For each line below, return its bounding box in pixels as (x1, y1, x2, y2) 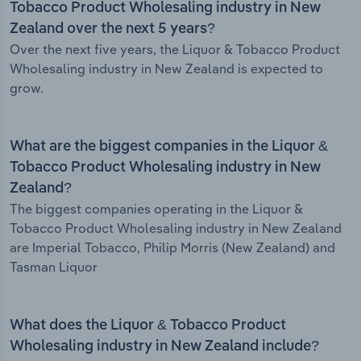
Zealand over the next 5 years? (10, 22, 215, 37)
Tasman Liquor (10, 259, 98, 276)
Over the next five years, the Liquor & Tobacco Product (10, 41, 340, 58)
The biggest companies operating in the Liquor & (10, 201, 303, 218)
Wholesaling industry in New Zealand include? (10, 339, 319, 355)
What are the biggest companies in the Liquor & (10, 139, 328, 155)
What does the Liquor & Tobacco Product (10, 318, 286, 334)
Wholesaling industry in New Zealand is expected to (10, 60, 323, 77)
